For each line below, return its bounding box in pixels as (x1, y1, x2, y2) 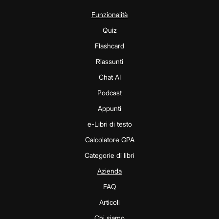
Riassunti (96, 57, 123, 66)
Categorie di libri (85, 151, 134, 160)
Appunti (98, 104, 121, 113)
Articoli (99, 198, 120, 207)
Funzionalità (91, 10, 128, 19)
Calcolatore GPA (85, 135, 134, 144)
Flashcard (95, 42, 124, 50)
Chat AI (98, 73, 121, 82)
